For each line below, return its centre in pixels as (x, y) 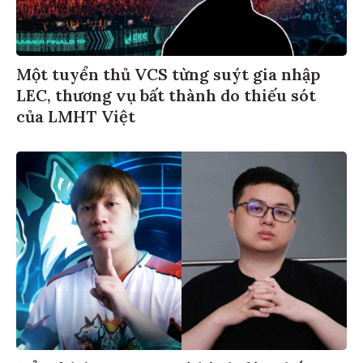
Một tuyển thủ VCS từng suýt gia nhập (168, 71)
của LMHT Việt (76, 113)
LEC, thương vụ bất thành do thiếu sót (166, 92)
